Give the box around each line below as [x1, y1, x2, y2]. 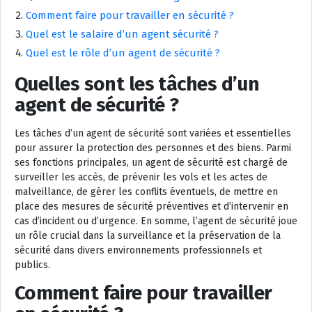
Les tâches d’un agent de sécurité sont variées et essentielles [15, 127, 291, 139]
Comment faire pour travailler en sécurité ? [26, 8, 234, 22]
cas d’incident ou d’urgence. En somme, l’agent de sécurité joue [15, 214, 297, 227]
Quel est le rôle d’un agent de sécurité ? [26, 46, 220, 59]
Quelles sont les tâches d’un [15, 72, 260, 95]
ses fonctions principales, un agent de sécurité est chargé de [15, 156, 288, 169]
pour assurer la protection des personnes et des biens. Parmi [15, 141, 291, 154]
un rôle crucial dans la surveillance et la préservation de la [15, 229, 281, 242]
